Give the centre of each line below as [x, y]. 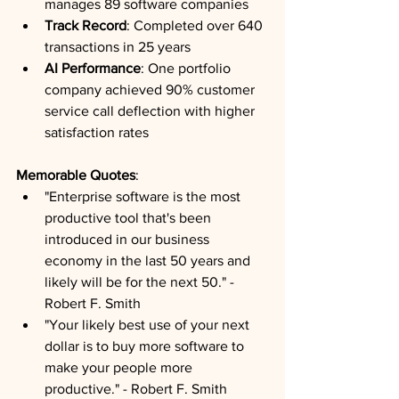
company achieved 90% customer [151, 90]
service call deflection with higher [151, 111]
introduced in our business [129, 239]
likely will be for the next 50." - [141, 282]
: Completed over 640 [196, 25]
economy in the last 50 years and [149, 261]
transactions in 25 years [118, 47]
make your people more [120, 367]
